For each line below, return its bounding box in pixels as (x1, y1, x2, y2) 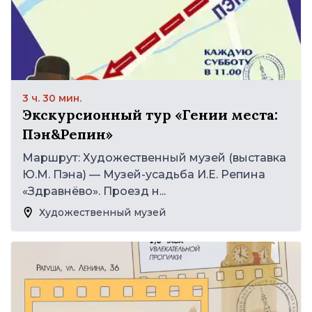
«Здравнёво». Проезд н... (22, 184, 166, 198)
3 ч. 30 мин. (22, 91, 81, 104)
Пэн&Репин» (22, 125, 113, 143)
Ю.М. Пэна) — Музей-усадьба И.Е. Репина (22, 167, 265, 181)
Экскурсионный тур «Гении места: (22, 105, 278, 123)
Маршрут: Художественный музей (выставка (22, 150, 286, 164)
